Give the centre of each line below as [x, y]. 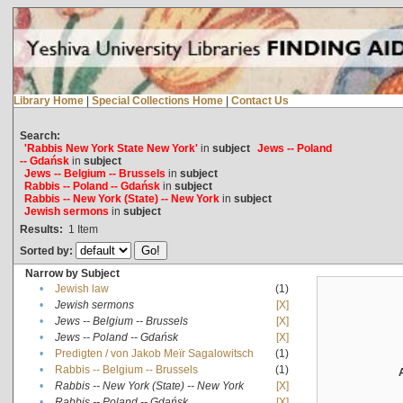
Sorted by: [47, 251]
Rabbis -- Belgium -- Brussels [126, 369]
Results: [41, 229]
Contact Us [260, 100]
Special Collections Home [157, 100]
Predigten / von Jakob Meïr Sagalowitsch [154, 353]
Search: [40, 135]
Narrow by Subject [72, 273]
